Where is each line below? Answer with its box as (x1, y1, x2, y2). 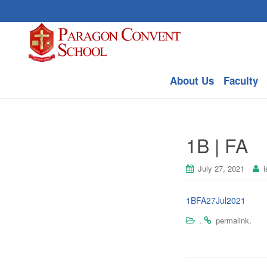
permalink (216, 215, 249, 226)
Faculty (223, 73, 258, 88)
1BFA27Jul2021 (186, 194, 246, 206)
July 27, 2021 (198, 163, 244, 174)
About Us (170, 73, 214, 88)
